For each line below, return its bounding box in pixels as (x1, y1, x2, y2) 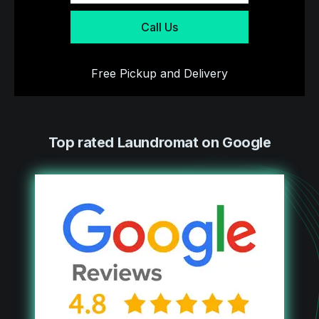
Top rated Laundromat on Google (48, 134, 271, 152)
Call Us (141, 20, 178, 35)
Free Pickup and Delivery (91, 66, 228, 81)
